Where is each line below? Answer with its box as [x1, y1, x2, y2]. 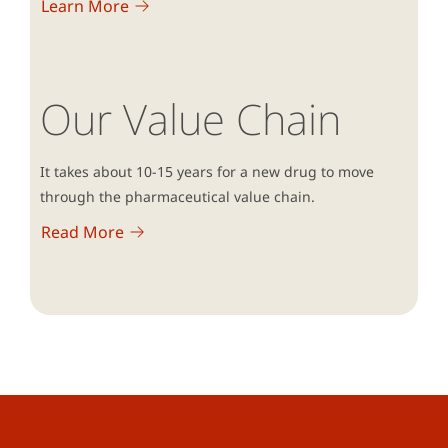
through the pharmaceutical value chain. [40, 187, 315, 207]
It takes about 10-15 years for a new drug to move [40, 162, 374, 182]
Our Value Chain [40, 90, 341, 148]
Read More [41, 221, 124, 244]
